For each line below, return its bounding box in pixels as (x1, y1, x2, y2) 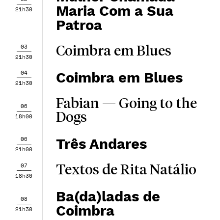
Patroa (55, 17, 102, 33)
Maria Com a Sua (55, 2, 173, 19)
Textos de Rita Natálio (55, 164, 196, 177)
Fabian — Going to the (55, 97, 197, 111)
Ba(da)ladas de (55, 188, 160, 205)
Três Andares (55, 136, 147, 152)
